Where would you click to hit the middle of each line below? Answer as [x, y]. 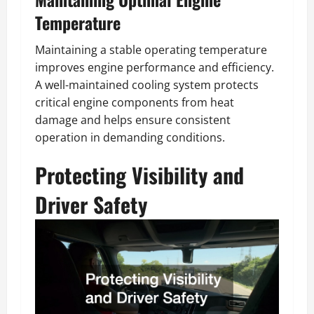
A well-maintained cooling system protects [147, 85]
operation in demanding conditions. [130, 138]
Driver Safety [91, 205]
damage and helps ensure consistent [133, 120]
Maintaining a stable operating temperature [151, 50]
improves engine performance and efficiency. [155, 68]
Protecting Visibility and [139, 175]
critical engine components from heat [135, 103]
